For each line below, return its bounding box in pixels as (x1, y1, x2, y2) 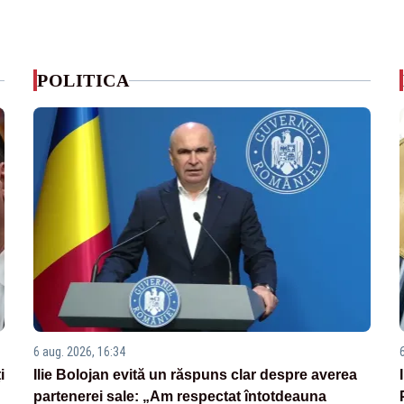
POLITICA (37, 70, 130, 90)
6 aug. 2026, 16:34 (33, 344, 126, 360)
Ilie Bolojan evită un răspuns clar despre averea (33, 367, 358, 383)
